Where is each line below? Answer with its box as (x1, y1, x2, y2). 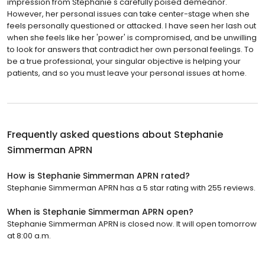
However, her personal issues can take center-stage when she (7, 8, 250, 20)
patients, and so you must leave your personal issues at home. (7, 67, 247, 79)
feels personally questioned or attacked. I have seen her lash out (7, 20, 256, 31)
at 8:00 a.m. (7, 230, 51, 241)
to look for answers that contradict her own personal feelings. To (7, 43, 254, 55)
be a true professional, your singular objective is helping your (7, 55, 241, 67)
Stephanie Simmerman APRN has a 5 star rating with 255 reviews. (7, 182, 256, 193)
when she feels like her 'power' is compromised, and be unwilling (7, 31, 257, 43)
